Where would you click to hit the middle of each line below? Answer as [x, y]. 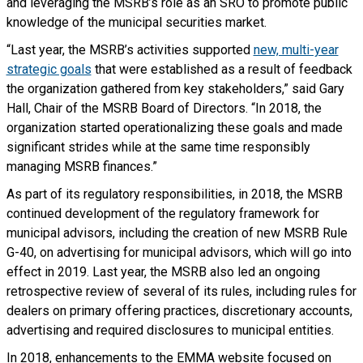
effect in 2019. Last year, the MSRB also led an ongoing [163, 272]
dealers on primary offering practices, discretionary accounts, [179, 311]
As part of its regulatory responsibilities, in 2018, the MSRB [174, 194]
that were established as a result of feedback [222, 69]
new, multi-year [296, 50]
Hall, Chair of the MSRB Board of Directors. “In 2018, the [164, 108]
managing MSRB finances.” [81, 167]
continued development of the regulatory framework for [162, 214]
